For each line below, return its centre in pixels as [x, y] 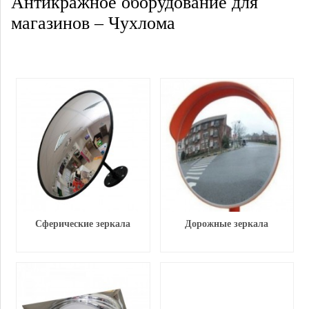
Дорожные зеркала [227, 223]
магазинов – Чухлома [93, 23]
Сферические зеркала [83, 223]
